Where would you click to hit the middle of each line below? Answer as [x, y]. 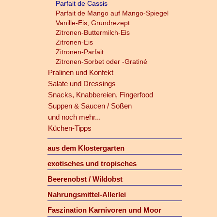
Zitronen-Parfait [79, 52]
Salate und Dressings [82, 84]
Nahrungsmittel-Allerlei [86, 194]
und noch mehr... [74, 117]
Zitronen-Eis [74, 42]
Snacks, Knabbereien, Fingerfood [100, 95]
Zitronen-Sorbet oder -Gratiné [101, 62]
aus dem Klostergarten [86, 148]
